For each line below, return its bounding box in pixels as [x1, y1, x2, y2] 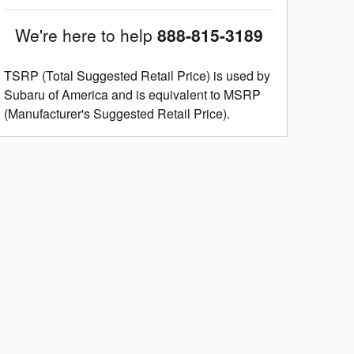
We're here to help [15, 22, 153, 47]
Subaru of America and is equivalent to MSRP [4, 85, 261, 104]
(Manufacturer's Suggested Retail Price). [4, 104, 230, 122]
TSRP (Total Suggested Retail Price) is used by [4, 66, 270, 85]
